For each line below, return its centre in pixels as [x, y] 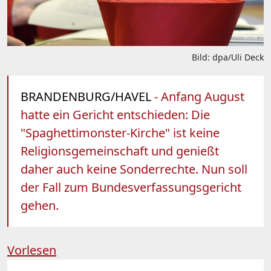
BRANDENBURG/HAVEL [86, 96]
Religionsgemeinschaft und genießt [120, 151]
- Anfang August [198, 96]
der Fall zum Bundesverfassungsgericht [131, 187]
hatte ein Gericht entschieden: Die [115, 114]
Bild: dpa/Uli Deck [228, 57]
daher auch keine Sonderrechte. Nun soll [134, 169]
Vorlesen [32, 250]
